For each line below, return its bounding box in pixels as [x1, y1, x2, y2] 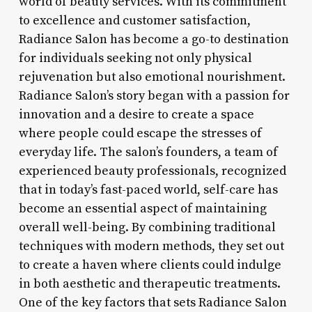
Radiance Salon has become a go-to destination [18, 31, 289, 47]
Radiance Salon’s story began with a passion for [18, 87, 290, 104]
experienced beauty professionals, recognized [18, 162, 286, 179]
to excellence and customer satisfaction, [18, 12, 251, 29]
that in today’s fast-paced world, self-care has [18, 181, 278, 198]
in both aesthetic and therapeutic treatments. [18, 275, 281, 292]
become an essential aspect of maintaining [18, 200, 267, 217]
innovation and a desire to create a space [18, 106, 254, 123]
